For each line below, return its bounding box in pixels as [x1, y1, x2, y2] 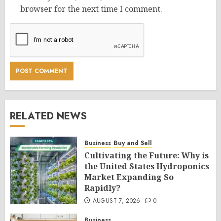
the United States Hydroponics [84, 161, 209, 172]
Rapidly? [84, 183, 120, 194]
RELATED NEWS [10, 109, 87, 124]
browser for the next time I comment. [20, 3, 162, 15]
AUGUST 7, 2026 [92, 196, 141, 206]
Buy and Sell [113, 139, 152, 148]
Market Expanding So [84, 172, 174, 183]
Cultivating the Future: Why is [84, 150, 209, 161]
